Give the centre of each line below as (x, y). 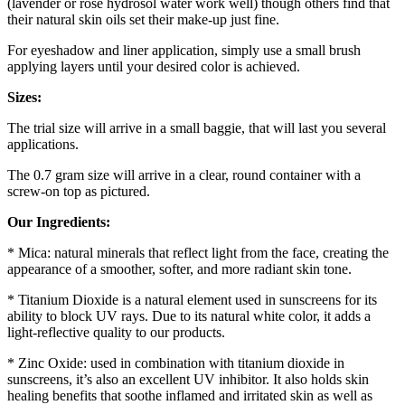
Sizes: (24, 98)
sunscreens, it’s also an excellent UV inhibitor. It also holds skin (188, 380)
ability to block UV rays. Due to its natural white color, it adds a (189, 316)
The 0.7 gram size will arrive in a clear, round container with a (184, 175)
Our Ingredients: (59, 222)
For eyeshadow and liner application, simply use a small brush (184, 51)
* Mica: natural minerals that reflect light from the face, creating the (198, 253)
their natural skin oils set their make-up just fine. (143, 20)
